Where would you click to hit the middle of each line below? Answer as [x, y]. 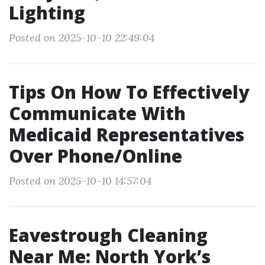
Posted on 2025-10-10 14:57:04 [80, 181]
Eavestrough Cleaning [108, 235]
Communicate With [97, 113]
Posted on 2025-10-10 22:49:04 [82, 38]
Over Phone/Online [96, 156]
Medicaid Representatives [127, 135]
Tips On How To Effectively [129, 92]
